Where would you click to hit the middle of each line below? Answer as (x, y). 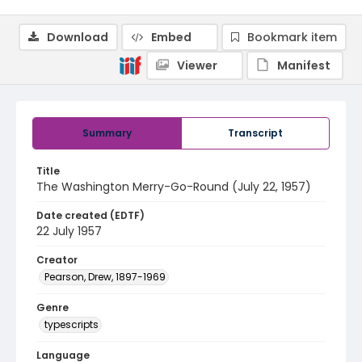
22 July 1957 (69, 231)
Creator (57, 260)
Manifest (304, 65)
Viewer (197, 65)
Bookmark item (292, 37)
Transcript (255, 133)
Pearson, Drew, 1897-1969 (105, 277)
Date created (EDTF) (90, 215)
